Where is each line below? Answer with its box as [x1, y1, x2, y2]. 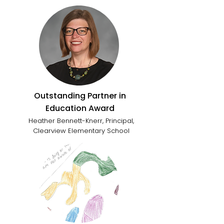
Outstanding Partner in [33, 90, 126, 101]
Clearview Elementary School [33, 126, 129, 135]
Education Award [45, 102, 114, 114]
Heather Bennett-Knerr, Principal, [28, 116, 134, 125]
